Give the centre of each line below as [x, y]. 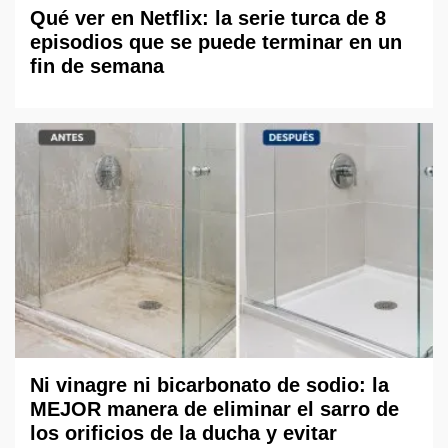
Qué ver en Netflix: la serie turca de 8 [208, 18]
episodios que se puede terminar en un [216, 42]
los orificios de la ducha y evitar [183, 433]
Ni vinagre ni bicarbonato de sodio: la [209, 385]
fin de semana [97, 66]
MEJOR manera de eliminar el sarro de [214, 409]
